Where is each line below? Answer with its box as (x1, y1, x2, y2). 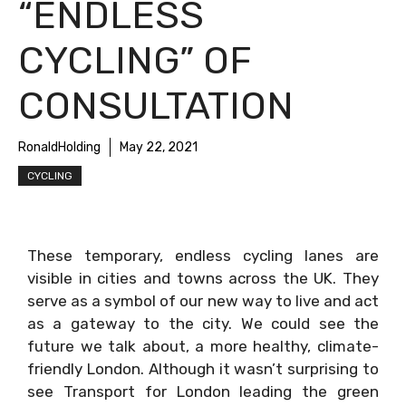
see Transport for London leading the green (27, 382, 379, 401)
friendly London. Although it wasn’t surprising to (27, 360, 379, 378)
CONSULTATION (18, 83, 294, 129)
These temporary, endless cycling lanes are (27, 246, 379, 265)
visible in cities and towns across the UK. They (27, 269, 379, 287)
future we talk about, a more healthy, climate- (27, 337, 379, 355)
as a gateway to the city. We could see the (27, 314, 379, 333)
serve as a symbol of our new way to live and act (27, 292, 379, 310)
